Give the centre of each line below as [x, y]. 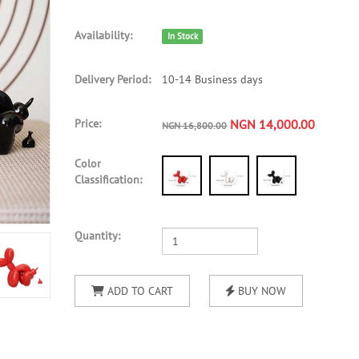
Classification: [108, 179]
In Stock [182, 36]
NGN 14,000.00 [271, 124]
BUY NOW [260, 291]
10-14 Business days [213, 79]
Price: [87, 123]
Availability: [103, 35]
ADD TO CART [138, 291]
